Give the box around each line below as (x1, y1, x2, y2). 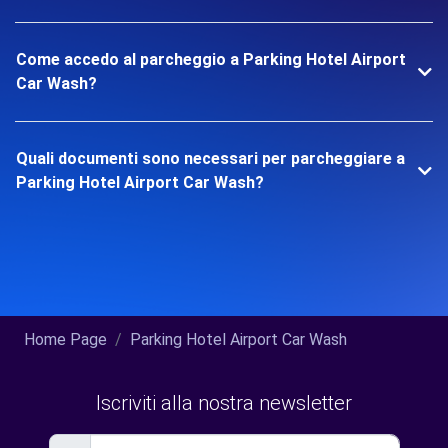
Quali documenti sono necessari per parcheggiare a (16, 149, 405, 168)
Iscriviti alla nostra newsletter (96, 391, 352, 415)
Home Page (24, 330, 107, 349)
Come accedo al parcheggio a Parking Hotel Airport (16, 50, 406, 69)
